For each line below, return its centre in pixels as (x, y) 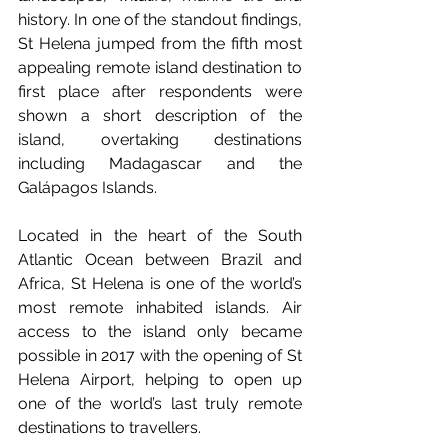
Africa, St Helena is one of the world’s (160, 283)
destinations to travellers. (109, 427)
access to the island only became (160, 331)
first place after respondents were (160, 91)
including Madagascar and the (160, 163)
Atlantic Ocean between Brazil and (160, 259)
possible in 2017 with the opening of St (160, 355)
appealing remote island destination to (160, 67)
